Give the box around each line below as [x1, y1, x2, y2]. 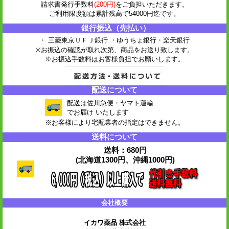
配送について [91, 85, 138, 94]
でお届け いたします [66, 108, 129, 116]
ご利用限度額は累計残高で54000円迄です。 [49, 9, 180, 17]
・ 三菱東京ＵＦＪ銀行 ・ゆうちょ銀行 [39, 36, 156, 44]
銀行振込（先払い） [81, 23, 150, 32]
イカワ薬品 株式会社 [83, 218, 146, 226]
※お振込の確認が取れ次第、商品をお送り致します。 [35, 45, 194, 54]
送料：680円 [103, 145, 147, 154]
